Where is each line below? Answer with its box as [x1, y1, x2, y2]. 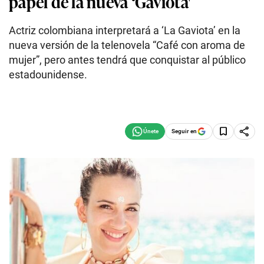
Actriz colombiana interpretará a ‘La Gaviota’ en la [9, 24, 240, 37]
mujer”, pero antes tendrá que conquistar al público [9, 54, 246, 66]
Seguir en [171, 127, 197, 134]
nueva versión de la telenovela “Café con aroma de [9, 39, 245, 51]
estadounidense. [9, 68, 87, 81]
